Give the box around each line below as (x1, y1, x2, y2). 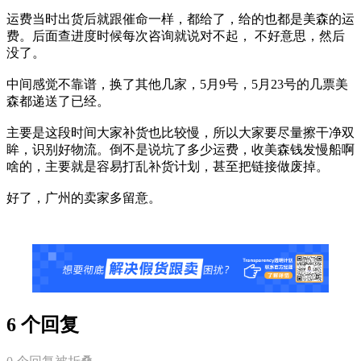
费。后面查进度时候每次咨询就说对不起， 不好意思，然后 (6, 28, 345, 43)
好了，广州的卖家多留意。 (6, 190, 161, 205)
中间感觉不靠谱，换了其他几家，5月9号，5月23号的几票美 (6, 77, 348, 91)
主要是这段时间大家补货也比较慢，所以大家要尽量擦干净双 (6, 125, 355, 139)
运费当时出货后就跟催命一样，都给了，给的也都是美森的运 (6, 11, 355, 26)
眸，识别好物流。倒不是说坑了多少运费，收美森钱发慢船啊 (6, 142, 355, 156)
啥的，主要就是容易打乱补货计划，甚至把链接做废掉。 (6, 159, 329, 173)
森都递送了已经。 (6, 93, 110, 108)
